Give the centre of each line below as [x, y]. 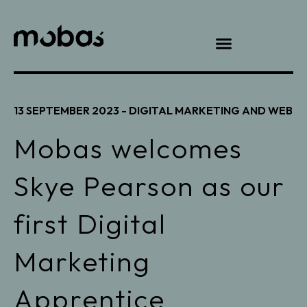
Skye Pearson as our [149, 186]
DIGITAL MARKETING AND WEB [211, 110]
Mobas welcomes [128, 148]
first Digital [90, 223]
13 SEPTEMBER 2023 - [70, 110]
